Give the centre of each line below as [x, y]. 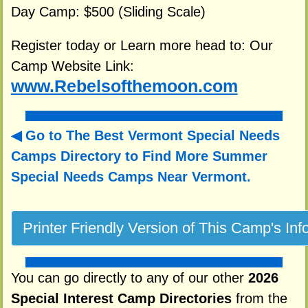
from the [259, 298]
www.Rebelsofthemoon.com [124, 87]
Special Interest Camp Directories [121, 298]
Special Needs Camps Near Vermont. [131, 177]
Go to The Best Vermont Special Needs [152, 136]
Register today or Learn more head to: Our [142, 46]
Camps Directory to [76, 156]
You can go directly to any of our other [129, 277]
